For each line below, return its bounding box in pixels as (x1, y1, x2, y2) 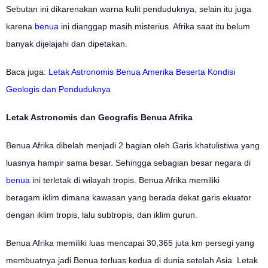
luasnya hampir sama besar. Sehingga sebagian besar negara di (6, 157, 251, 167)
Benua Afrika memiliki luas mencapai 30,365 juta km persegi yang (6, 237, 254, 248)
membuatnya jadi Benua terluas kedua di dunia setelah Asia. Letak (6, 255, 258, 265)
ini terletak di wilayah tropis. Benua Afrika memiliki (30, 175, 220, 185)
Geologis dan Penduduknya (6, 84, 111, 94)
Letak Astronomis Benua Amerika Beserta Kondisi (48, 66, 235, 77)
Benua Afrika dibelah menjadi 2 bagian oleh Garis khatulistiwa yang (6, 140, 260, 150)
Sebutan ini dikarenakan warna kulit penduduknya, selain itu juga (6, 4, 251, 14)
